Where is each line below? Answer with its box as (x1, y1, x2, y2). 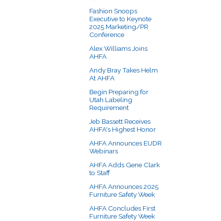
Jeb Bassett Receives (89, 117, 150, 125)
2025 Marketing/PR (89, 22, 148, 31)
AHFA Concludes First (89, 204, 155, 212)
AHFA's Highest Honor (89, 125, 156, 133)
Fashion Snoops (89, 6, 137, 15)
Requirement (89, 103, 129, 111)
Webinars (89, 147, 118, 155)
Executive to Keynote (89, 14, 151, 23)
